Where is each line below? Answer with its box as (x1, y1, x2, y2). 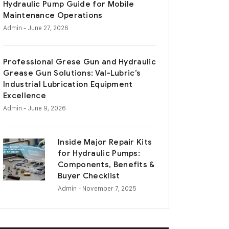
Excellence (3, 91, 47, 100)
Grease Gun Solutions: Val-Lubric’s (3, 68, 141, 78)
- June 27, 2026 (24, 24, 68, 32)
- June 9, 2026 (24, 104, 66, 112)
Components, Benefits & (58, 160, 155, 169)
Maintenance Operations (3, 11, 103, 20)
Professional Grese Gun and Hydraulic (3, 57, 156, 66)
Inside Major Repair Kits (58, 138, 152, 147)
